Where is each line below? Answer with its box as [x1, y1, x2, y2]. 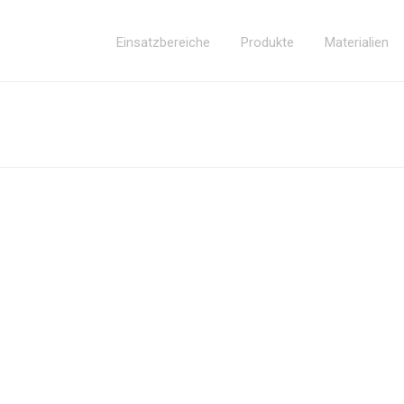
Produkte [241, 34, 295, 50]
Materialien [325, 34, 390, 50]
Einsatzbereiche [116, 34, 211, 50]
